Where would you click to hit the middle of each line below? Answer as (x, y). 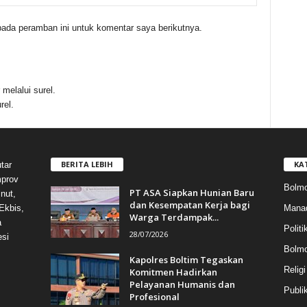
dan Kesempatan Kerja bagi (189, 205)
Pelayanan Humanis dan (182, 284)
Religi (294, 269)
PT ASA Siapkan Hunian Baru (192, 192)
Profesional (154, 296)
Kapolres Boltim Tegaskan (186, 259)
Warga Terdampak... (174, 217)
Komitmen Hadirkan (173, 272)
